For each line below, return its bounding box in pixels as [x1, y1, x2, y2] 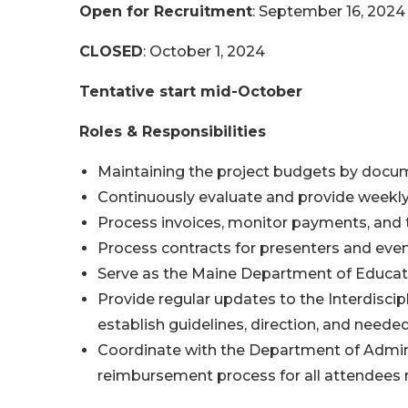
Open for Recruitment [79, 3, 252, 20]
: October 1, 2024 [143, 43, 265, 60]
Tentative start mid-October [79, 83, 302, 100]
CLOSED [79, 43, 143, 60]
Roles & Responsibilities [79, 123, 266, 140]
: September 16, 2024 [252, 3, 405, 20]
